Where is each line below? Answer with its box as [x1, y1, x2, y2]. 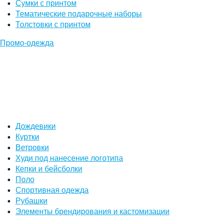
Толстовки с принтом [15, 20, 91, 29]
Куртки [15, 132, 39, 141]
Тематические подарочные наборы [15, 9, 142, 18]
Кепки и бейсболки [15, 164, 82, 173]
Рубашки [15, 196, 47, 205]
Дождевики [15, 122, 56, 130]
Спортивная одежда [15, 186, 89, 194]
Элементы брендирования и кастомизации [15, 207, 170, 216]
